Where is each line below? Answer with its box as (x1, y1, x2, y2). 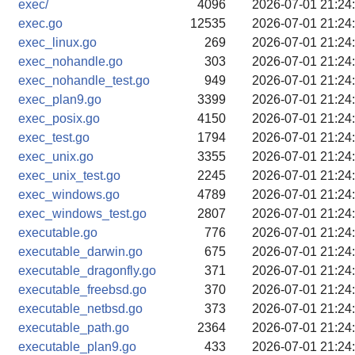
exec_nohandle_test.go (18, 74, 150, 87)
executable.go (18, 226, 97, 239)
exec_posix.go (18, 112, 100, 125)
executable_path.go (18, 321, 129, 334)
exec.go (18, 17, 63, 30)
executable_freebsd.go (18, 283, 147, 296)
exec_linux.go (18, 36, 97, 49)
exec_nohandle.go (18, 55, 123, 68)
